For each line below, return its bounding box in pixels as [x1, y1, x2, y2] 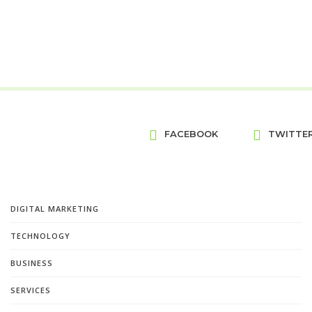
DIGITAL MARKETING [10, 203, 99, 214]
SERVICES [10, 284, 51, 295]
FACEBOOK [164, 128, 218, 140]
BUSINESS [10, 257, 53, 268]
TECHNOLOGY [10, 230, 70, 241]
